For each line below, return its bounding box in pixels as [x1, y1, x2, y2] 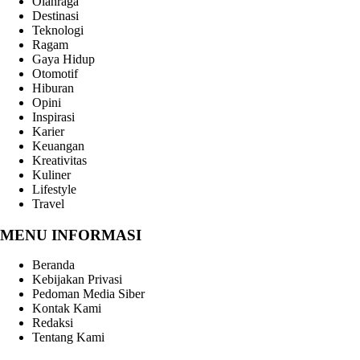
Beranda [32, 258, 75, 272]
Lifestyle [32, 182, 76, 196]
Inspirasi [32, 110, 75, 124]
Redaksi [32, 316, 73, 330]
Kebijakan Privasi [32, 272, 122, 287]
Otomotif [32, 67, 78, 80]
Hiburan [32, 81, 74, 95]
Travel [32, 197, 64, 211]
